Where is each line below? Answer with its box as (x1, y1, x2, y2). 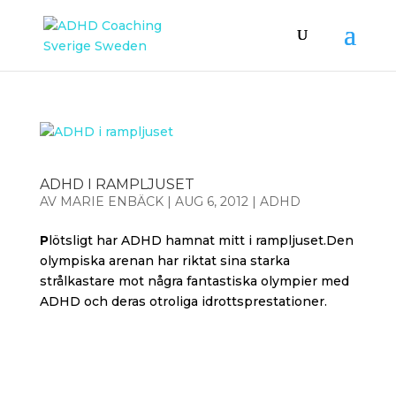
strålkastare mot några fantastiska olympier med (39, 273, 349, 289)
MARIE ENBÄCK (59, 194, 164, 209)
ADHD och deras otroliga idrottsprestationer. (39, 293, 327, 309)
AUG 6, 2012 (174, 194, 248, 209)
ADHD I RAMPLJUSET (39, 176, 194, 193)
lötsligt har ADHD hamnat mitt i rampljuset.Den (48, 232, 354, 248)
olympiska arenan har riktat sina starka (39, 253, 290, 269)
